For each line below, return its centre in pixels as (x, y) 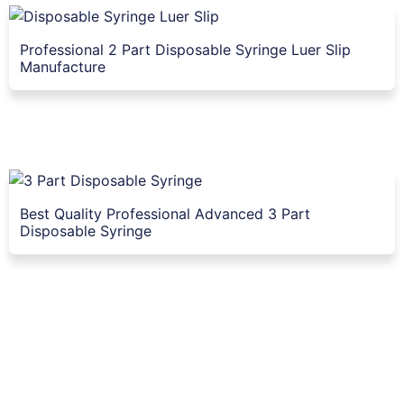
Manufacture (63, 67)
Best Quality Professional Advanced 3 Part (165, 214)
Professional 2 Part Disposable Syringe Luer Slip (185, 50)
